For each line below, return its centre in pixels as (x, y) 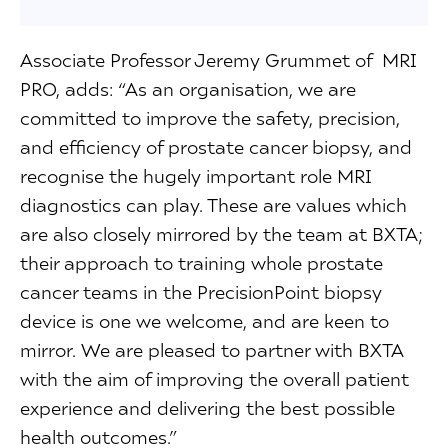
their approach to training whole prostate (201, 263)
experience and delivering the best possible (207, 408)
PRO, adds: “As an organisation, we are (188, 89)
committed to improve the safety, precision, (210, 118)
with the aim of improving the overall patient (214, 379)
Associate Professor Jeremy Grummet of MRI (218, 60)
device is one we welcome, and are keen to (204, 321)
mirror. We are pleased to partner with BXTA (211, 350)
